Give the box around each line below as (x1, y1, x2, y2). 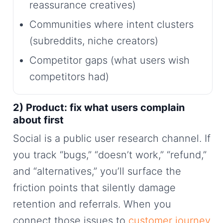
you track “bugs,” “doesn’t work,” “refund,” (13, 149, 207, 161)
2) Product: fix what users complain (13, 102, 185, 114)
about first (13, 114, 64, 126)
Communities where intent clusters (29, 18, 194, 31)
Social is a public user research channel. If (13, 132, 211, 145)
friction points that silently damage (13, 182, 176, 194)
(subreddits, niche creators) (29, 35, 158, 47)
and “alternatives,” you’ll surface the (13, 165, 181, 178)
